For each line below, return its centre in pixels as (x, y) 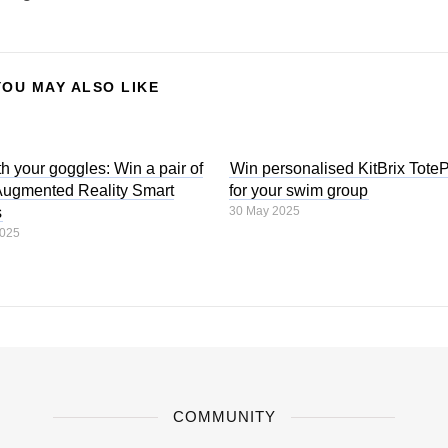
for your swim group (299, 190)
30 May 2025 (265, 211)
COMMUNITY (224, 416)
